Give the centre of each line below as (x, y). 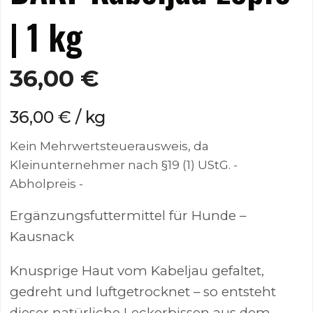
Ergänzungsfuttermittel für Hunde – (128, 216)
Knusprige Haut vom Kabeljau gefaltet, (137, 271)
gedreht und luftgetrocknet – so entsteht (143, 292)
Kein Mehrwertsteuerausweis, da (110, 146)
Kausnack (42, 237)
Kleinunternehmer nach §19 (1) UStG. (121, 165)
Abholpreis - (47, 184)
